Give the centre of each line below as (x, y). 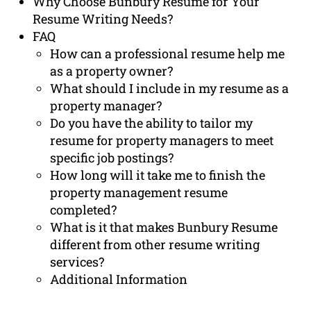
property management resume (139, 193)
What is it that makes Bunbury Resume (164, 227)
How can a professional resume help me (168, 54)
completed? (84, 210)
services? (77, 262)
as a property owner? (112, 71)
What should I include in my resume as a (170, 89)
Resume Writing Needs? (103, 19)
